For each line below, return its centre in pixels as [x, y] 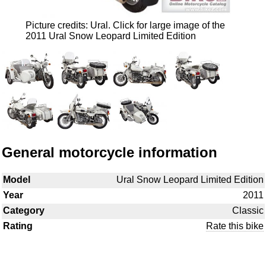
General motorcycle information [110, 153]
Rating [18, 226]
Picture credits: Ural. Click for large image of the [125, 26]
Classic [248, 211]
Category [24, 211]
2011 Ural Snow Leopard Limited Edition [111, 36]
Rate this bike [235, 226]
